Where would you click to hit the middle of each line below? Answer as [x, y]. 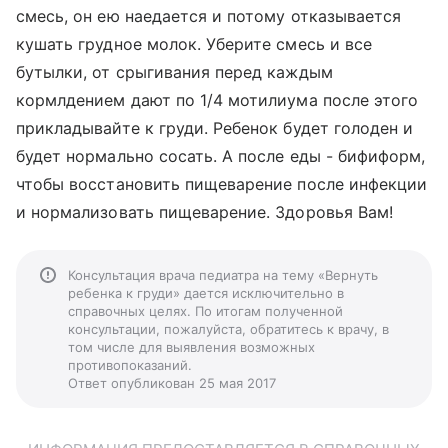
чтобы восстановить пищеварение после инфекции [222, 184]
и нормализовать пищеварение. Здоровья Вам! [205, 212]
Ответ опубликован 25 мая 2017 [172, 383]
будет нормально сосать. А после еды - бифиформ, [221, 156]
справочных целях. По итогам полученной [205, 311]
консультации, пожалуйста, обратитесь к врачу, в [228, 329]
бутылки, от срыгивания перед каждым [174, 72]
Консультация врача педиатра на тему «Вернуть [223, 275]
